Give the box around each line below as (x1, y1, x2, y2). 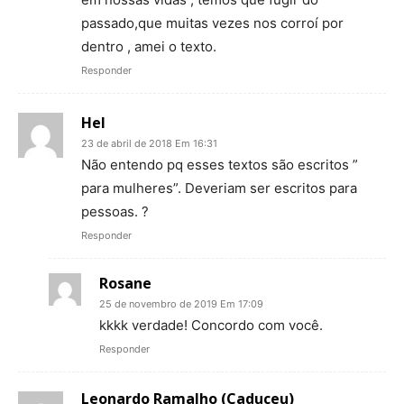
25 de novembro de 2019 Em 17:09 (99, 297, 263, 310)
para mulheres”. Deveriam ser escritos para (81, 179, 357, 197)
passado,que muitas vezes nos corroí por (81, 14, 344, 32)
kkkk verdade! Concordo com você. (99, 316, 323, 334)
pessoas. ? (81, 202, 149, 220)
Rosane (99, 272, 151, 293)
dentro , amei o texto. (81, 37, 216, 55)
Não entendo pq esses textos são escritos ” (81, 155, 358, 173)
